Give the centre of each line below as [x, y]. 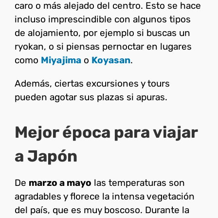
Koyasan [111, 60]
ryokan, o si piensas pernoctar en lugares [103, 47]
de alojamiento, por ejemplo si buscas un [102, 33]
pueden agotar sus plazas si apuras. [91, 97]
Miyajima [61, 60]
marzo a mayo [60, 182]
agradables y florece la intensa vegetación [105, 196]
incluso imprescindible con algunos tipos [103, 19]
